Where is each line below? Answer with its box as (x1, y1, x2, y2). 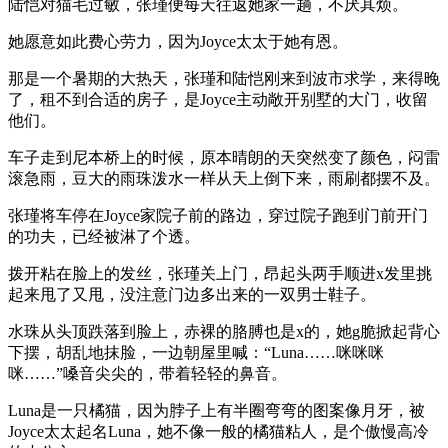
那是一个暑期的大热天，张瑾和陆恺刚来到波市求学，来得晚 (8, 69, 440, 87)
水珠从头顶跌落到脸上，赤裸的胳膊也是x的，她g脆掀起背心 (8, 322, 440, 340)
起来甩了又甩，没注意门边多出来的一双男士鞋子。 (8, 285, 376, 303)
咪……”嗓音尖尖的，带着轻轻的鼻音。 (8, 364, 287, 382)
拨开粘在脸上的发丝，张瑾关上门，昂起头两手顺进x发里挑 (8, 264, 432, 282)
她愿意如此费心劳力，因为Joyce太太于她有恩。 (8, 32, 348, 50)
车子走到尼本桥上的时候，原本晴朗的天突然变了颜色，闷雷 (8, 148, 440, 166)
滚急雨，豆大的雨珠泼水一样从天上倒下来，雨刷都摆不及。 (8, 169, 440, 187)
